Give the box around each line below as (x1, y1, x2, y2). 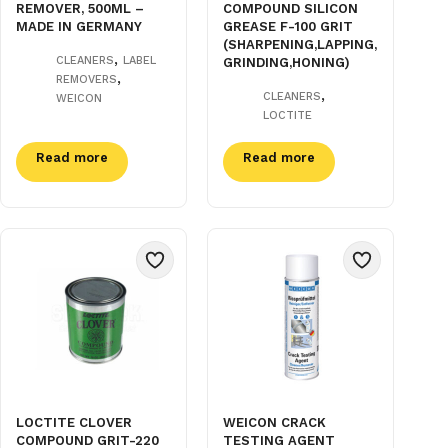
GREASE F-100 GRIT (223, 18, 354, 34)
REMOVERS (56, 72, 117, 86)
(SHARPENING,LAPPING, (223, 36, 378, 52)
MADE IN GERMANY (16, 18, 142, 34)
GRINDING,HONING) (223, 54, 351, 70)
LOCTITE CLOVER (16, 414, 132, 430)
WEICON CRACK (223, 414, 327, 430)
